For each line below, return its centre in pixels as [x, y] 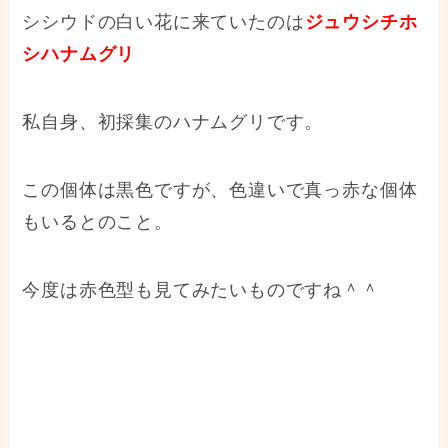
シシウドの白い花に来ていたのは [163, 22]
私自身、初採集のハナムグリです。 [173, 121]
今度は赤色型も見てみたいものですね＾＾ [201, 289]
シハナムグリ [79, 54]
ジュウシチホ [361, 22]
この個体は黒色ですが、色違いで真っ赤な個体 [220, 189]
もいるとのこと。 [97, 221]
